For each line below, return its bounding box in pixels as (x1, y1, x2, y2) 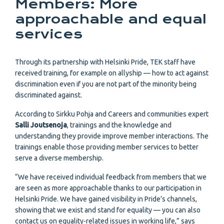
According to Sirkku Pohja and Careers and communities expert (15, 110, 208, 118)
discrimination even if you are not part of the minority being (15, 80, 196, 88)
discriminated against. (15, 91, 82, 99)
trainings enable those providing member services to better (15, 143, 198, 151)
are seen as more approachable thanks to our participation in (15, 184, 201, 192)
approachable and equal (15, 11, 206, 27)
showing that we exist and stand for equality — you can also (15, 206, 200, 214)
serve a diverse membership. (15, 154, 103, 162)
